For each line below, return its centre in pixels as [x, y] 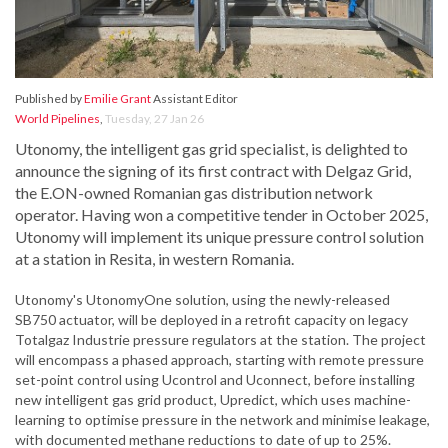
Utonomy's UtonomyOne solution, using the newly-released [202, 300]
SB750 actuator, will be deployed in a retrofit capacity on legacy [211, 320]
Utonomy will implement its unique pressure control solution [219, 237]
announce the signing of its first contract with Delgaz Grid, [213, 171]
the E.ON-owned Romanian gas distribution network [194, 193]
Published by [49, 99]
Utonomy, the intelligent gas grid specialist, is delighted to [211, 149]
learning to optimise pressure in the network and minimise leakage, [222, 420]
